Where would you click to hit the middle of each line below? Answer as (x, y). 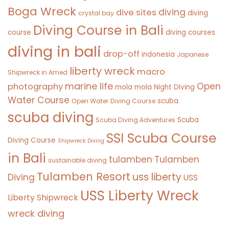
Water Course (39, 100)
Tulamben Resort (84, 176)
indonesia (158, 54)
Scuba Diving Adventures (135, 120)
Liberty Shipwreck (43, 197)
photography (35, 86)
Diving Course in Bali (98, 30)
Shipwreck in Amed (38, 72)
